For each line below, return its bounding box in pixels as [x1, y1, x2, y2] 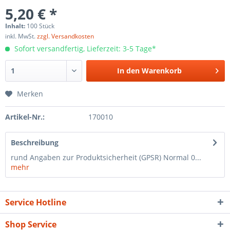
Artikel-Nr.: [5, 112, 45, 122]
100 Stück [27, 22, 54, 30]
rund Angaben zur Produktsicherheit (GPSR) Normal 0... [11, 152, 201, 162]
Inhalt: [5, 22, 27, 30]
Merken [17, 89, 43, 99]
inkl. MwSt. [5, 32, 37, 41]
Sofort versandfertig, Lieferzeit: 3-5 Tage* [12, 44, 156, 53]
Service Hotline [5, 197, 66, 208]
